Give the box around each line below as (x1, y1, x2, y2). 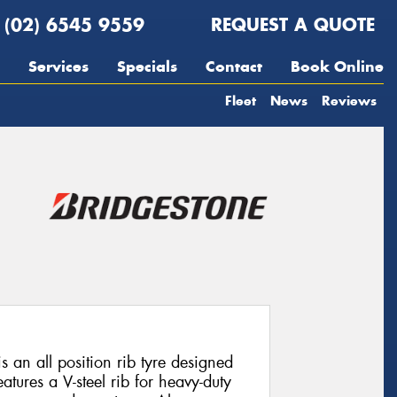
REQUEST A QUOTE (205, 13, 375, 35)
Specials (117, 57, 177, 76)
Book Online (291, 57, 384, 76)
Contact (206, 57, 262, 76)
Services (28, 57, 89, 76)
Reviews (322, 92, 377, 109)
